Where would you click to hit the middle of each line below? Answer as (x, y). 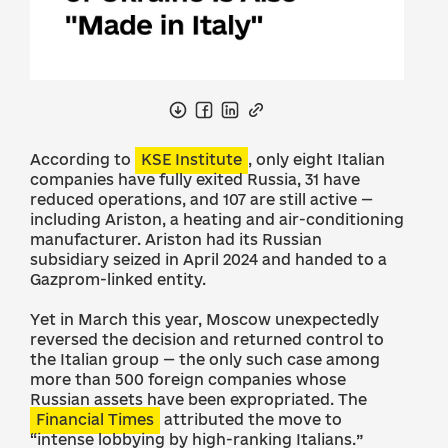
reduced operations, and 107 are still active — (201, 199)
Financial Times (95, 419)
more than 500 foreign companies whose (188, 379)
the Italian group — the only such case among (205, 359)
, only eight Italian (316, 159)
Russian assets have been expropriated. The (198, 399)
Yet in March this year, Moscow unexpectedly (204, 319)
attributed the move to (251, 419)
